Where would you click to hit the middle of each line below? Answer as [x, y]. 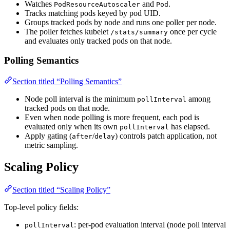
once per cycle [192, 31]
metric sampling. [51, 145]
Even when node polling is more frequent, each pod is [112, 117]
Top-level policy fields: [41, 207]
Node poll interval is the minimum [81, 99]
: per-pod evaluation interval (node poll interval [150, 224]
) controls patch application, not [166, 136]
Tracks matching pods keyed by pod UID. [93, 13]
